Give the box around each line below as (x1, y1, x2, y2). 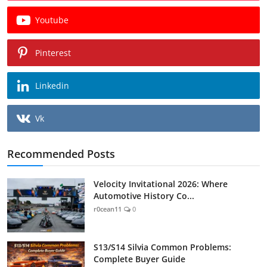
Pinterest (35, 46, 71, 58)
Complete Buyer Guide (94, 253, 185, 265)
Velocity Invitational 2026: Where (94, 178, 228, 190)
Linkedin (35, 79, 69, 91)
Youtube (35, 14, 69, 26)
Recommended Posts (7, 146, 115, 161)
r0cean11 (94, 204, 122, 213)
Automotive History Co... (94, 190, 194, 201)
